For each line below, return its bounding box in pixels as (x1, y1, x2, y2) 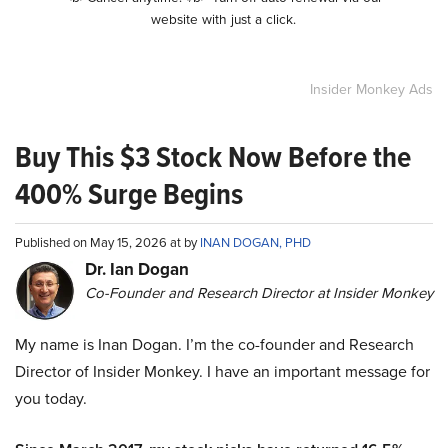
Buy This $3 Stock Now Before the (15, 135, 411, 180)
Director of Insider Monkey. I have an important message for (15, 360, 430, 384)
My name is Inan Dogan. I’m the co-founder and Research (15, 333, 414, 357)
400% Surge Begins (15, 172, 243, 217)
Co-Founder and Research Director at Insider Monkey (85, 282, 433, 305)
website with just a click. (151, 9, 297, 30)
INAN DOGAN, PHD (200, 233, 311, 253)
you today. (15, 387, 87, 411)
